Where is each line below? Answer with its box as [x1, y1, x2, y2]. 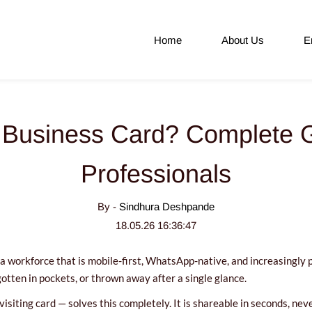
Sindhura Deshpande [119, 201, 214, 212]
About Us [221, 33, 264, 46]
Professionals [81, 159, 231, 188]
